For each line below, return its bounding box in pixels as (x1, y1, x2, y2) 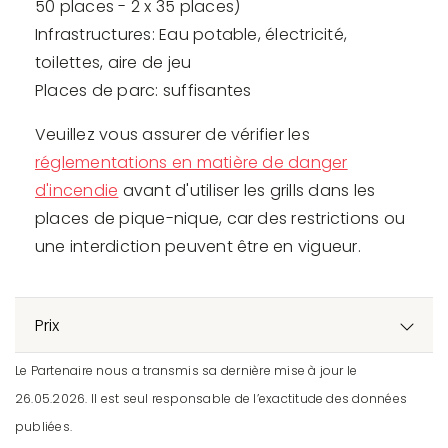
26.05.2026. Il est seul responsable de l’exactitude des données (15, 390, 408, 408)
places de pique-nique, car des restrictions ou (35, 207, 406, 231)
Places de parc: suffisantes (35, 79, 252, 103)
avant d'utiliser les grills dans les (118, 179, 376, 203)
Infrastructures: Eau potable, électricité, (35, 23, 348, 47)
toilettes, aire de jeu (35, 51, 192, 75)
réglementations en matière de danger (35, 151, 348, 175)
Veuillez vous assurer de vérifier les (35, 123, 310, 147)
